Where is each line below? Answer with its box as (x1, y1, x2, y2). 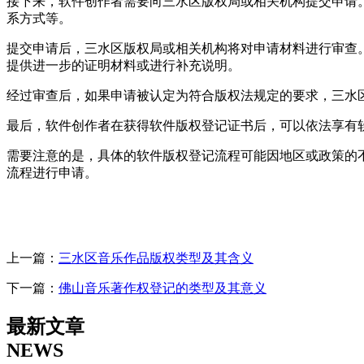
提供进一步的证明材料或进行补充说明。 (6, 58, 240, 72)
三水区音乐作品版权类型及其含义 (58, 250, 253, 265)
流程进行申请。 (6, 165, 97, 180)
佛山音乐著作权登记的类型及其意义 (58, 280, 266, 295)
